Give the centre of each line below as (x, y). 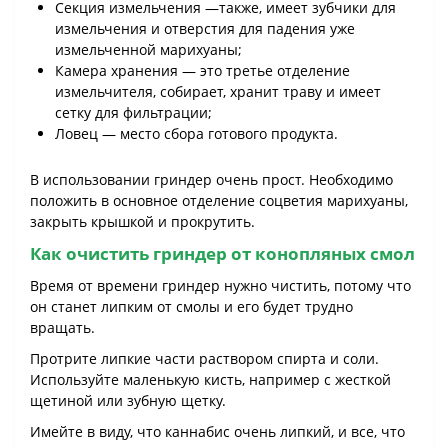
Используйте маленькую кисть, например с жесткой (210, 380)
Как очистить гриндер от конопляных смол (222, 254)
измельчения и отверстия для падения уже (205, 29)
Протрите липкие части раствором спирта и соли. (204, 359)
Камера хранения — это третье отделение (202, 71)
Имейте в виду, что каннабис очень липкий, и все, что (217, 432)
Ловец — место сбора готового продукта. (196, 134)
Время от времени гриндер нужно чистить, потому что (220, 286)
